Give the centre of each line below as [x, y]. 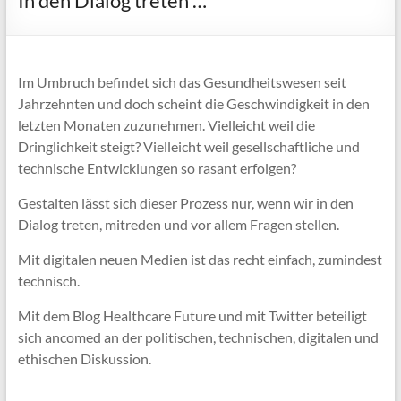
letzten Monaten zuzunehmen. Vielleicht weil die [166, 125]
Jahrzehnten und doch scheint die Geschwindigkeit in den [193, 104]
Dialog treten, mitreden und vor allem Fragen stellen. [178, 225]
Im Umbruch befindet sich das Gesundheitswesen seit [182, 82]
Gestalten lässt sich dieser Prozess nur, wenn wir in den [185, 203]
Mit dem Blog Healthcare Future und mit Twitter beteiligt [192, 316]
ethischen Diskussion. [84, 359]
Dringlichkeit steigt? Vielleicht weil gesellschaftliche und [188, 147]
